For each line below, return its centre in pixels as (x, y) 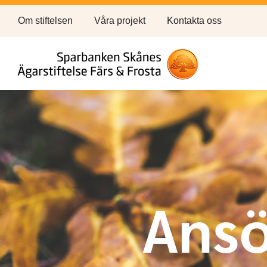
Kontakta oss (194, 21)
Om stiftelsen (45, 21)
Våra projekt (120, 21)
